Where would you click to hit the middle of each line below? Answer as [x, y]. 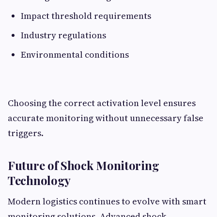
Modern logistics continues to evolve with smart [107, 201]
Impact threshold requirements [86, 16]
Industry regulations [63, 35]
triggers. [26, 133]
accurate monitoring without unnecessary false [106, 118]
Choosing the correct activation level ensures [102, 103]
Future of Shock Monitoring [84, 165]
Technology [39, 180]
